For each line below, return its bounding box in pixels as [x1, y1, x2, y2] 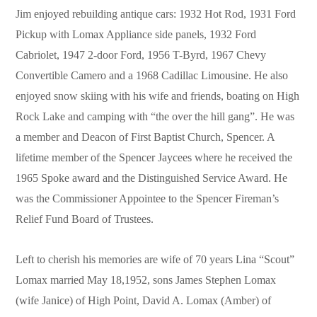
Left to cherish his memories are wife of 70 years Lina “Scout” [16, 253, 295, 266]
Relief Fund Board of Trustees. [16, 213, 154, 226]
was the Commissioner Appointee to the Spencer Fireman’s [16, 192, 279, 205]
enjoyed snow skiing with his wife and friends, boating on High [16, 90, 300, 103]
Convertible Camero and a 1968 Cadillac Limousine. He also [16, 69, 289, 82]
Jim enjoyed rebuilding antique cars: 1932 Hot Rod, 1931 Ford [16, 8, 296, 21]
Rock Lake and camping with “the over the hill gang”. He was [16, 110, 295, 123]
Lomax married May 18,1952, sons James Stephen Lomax [16, 274, 277, 287]
